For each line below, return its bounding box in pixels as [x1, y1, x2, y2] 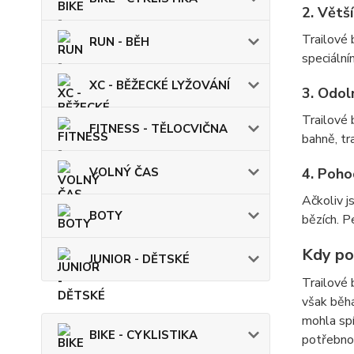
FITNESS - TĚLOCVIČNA [89, 121, 228, 137]
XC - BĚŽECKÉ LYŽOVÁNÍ [89, 77, 230, 93]
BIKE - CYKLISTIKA [89, 327, 198, 343]
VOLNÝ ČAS [89, 164, 159, 180]
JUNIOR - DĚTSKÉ [89, 251, 190, 267]
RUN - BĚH [89, 34, 149, 50]
